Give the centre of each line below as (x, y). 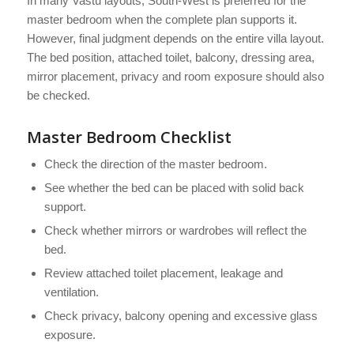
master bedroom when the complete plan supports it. (162, 20)
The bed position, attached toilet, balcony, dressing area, (170, 58)
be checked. (58, 96)
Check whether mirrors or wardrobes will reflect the (175, 231)
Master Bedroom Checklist (129, 137)
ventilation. (71, 292)
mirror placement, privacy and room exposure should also (175, 77)
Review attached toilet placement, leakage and (163, 273)
